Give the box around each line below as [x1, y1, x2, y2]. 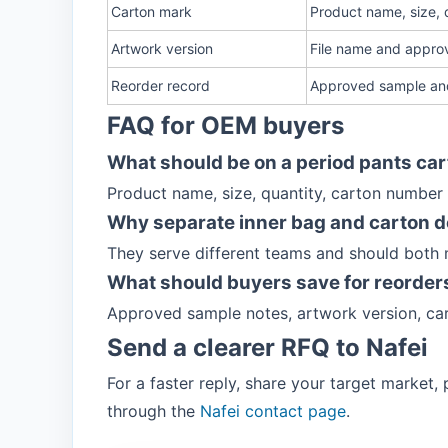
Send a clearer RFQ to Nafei [107, 333, 428, 362]
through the [107, 401, 200, 421]
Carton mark [111, 3, 192, 20]
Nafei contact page [200, 401, 346, 421]
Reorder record [111, 77, 210, 94]
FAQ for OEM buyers [107, 111, 344, 140]
